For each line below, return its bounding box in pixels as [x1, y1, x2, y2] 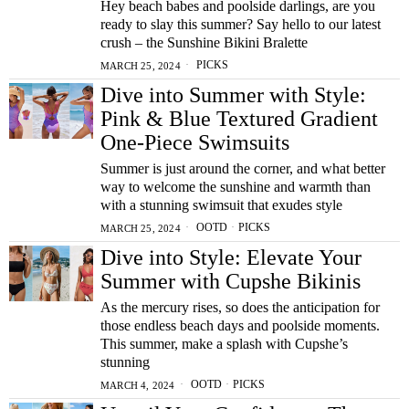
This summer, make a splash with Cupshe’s [100, 336, 348, 351]
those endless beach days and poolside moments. [100, 318, 380, 333]
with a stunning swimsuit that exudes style [100, 197, 342, 213]
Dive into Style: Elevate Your [100, 246, 362, 269]
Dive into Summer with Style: [100, 83, 366, 107]
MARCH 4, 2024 [100, 379, 175, 391]
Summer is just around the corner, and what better [100, 161, 385, 176]
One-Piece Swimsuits [100, 131, 289, 154]
